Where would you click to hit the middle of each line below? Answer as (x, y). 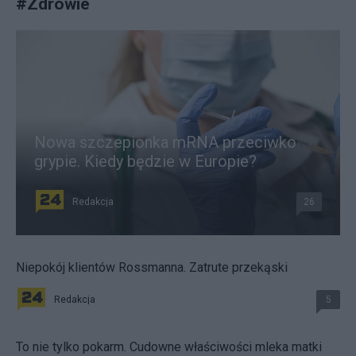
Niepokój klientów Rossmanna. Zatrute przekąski (152, 268)
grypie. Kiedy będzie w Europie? (145, 162)
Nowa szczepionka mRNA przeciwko (165, 143)
